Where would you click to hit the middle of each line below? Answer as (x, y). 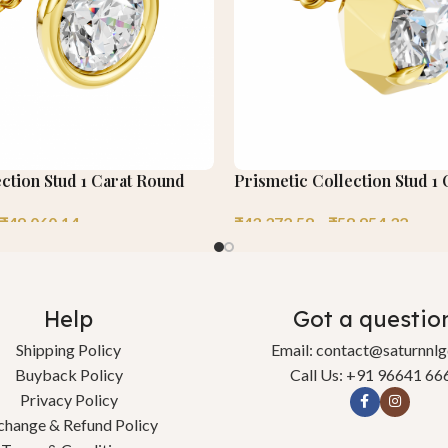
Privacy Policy (68, 399)
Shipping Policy (68, 349)
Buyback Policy (68, 374)
